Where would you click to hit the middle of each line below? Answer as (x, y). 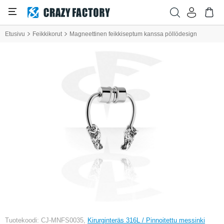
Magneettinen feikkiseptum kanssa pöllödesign (133, 34)
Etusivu (15, 34)
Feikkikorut (47, 34)
